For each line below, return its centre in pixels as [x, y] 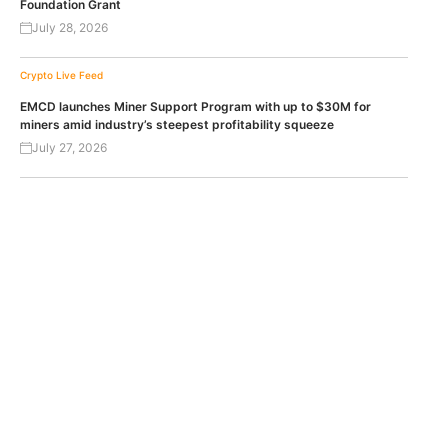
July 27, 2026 [69, 147]
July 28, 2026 [70, 27]
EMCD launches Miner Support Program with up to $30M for [195, 106]
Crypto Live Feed [61, 74]
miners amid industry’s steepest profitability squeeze [177, 124]
